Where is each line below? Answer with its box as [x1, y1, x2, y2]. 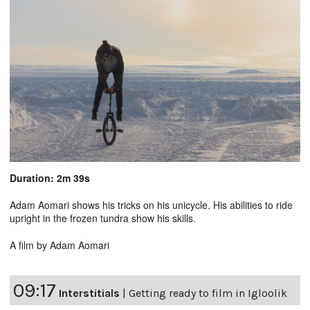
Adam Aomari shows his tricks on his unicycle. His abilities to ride [10, 198, 293, 212]
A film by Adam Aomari [10, 238, 109, 253]
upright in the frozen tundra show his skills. [10, 211, 196, 226]
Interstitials [59, 286, 120, 300]
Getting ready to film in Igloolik [129, 286, 287, 300]
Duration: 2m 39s [10, 171, 90, 185]
